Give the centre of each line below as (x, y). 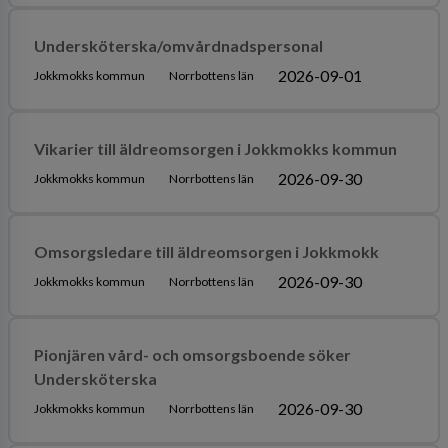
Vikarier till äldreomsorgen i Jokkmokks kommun (215, 148)
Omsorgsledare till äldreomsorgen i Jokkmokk (206, 251)
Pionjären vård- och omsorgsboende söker (192, 354)
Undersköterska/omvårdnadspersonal (178, 45)
